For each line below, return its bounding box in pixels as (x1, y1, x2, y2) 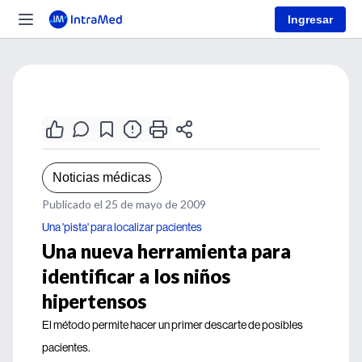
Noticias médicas (53, 170, 151, 184)
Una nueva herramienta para (42, 239, 291, 263)
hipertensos (42, 289, 146, 313)
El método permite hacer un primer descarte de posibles (42, 318, 303, 332)
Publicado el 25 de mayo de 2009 (42, 197, 206, 211)
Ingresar (288, 12, 333, 26)
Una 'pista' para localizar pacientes (42, 220, 202, 234)
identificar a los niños (42, 264, 230, 288)
